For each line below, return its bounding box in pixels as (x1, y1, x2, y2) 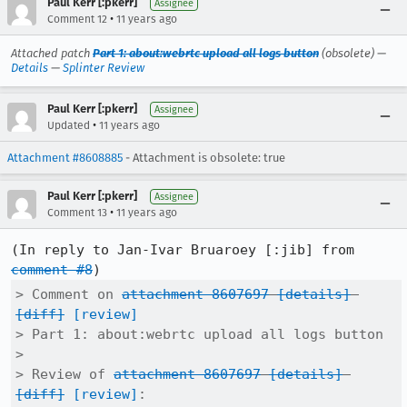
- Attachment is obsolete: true (123, 151, 285, 164)
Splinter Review (63, 61, 144, 74)
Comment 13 (47, 206, 107, 219)
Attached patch (11, 46, 93, 60)
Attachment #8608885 (7, 151, 123, 164)
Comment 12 (47, 13, 107, 25)
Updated (47, 119, 90, 132)
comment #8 (11, 262, 93, 278)
